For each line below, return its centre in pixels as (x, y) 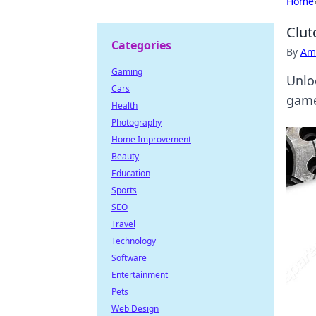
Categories (141, 45)
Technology (134, 241)
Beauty (125, 156)
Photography (136, 122)
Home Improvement (151, 139)
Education (131, 173)
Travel (123, 224)
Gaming (127, 72)
